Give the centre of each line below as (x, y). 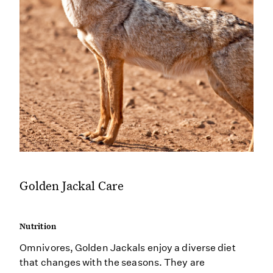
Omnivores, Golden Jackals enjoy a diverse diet (128, 248)
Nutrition (38, 226)
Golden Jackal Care (72, 185)
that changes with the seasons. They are (112, 262)
